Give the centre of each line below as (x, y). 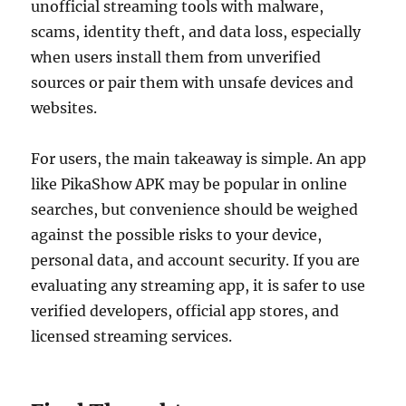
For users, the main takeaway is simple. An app (199, 159)
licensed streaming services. (132, 337)
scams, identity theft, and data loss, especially (196, 32)
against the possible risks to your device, (177, 235)
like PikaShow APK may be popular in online (189, 184)
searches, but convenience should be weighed (195, 210)
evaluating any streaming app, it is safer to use (198, 286)
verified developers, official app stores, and (185, 311)
